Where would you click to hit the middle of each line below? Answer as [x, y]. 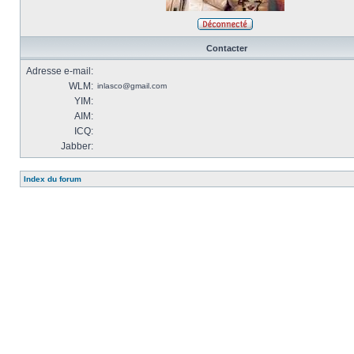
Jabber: [77, 146]
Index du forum [53, 179]
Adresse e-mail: [60, 71]
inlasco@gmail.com [132, 86]
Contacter [226, 48]
